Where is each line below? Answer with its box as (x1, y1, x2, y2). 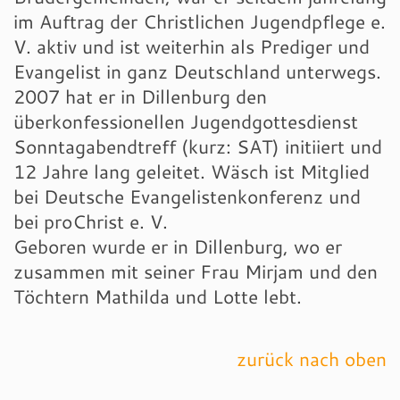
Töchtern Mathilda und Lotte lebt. (13, 283, 302, 311)
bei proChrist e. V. (13, 208, 168, 236)
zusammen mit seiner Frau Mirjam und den (13, 258, 378, 286)
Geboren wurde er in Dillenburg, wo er (13, 233, 342, 261)
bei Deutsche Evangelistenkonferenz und (13, 183, 361, 211)
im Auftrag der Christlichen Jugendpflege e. (13, 8, 386, 36)
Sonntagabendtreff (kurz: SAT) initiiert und (13, 133, 382, 161)
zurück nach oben (237, 346, 387, 373)
